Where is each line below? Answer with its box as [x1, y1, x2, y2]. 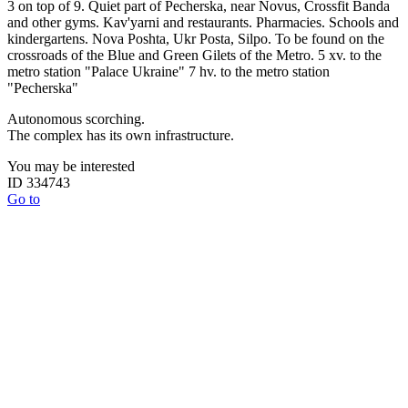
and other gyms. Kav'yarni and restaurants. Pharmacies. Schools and [7, 15, 399, 31]
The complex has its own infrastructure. [7, 127, 234, 144]
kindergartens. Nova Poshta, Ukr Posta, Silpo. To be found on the [7, 31, 384, 47]
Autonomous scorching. [7, 111, 145, 127]
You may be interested [7, 158, 135, 175]
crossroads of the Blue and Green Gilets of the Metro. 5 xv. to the [7, 47, 382, 64]
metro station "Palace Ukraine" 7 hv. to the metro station [7, 64, 330, 80]
